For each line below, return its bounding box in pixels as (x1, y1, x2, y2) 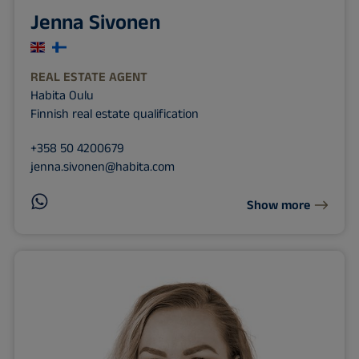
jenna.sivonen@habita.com (30, 158, 175, 177)
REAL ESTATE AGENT (30, 68, 147, 87)
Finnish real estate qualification (30, 105, 199, 124)
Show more (247, 196, 311, 215)
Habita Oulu (30, 87, 94, 106)
